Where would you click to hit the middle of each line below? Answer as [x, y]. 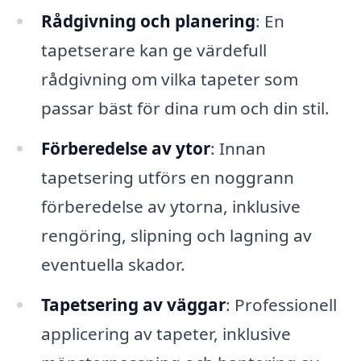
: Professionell [281, 305]
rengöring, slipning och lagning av [176, 236]
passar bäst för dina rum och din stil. [185, 108]
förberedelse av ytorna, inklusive [170, 207]
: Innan [238, 149]
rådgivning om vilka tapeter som [169, 79]
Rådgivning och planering [148, 21]
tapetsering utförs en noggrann [167, 178]
